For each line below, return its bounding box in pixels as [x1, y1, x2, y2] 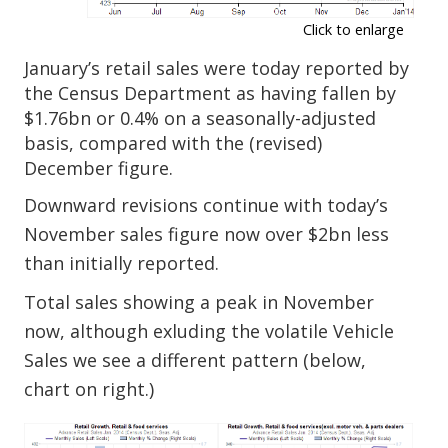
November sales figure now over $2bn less [24, 222, 390, 246]
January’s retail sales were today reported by [24, 56, 410, 80]
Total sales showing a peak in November [24, 290, 375, 314]
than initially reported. [24, 251, 220, 275]
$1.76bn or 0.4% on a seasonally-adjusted [24, 106, 377, 130]
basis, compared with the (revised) [24, 131, 323, 155]
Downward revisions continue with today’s [24, 193, 389, 217]
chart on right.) [24, 377, 155, 401]
